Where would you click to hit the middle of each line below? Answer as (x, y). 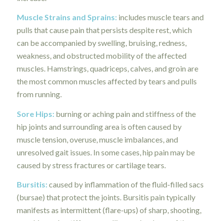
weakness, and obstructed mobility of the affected (101, 56)
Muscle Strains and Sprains (66, 17)
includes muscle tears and (161, 17)
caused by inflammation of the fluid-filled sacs (126, 184)
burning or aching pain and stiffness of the (126, 113)
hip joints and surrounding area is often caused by (99, 126)
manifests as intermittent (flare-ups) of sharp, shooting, (109, 210)
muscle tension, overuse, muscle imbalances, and (97, 139)
